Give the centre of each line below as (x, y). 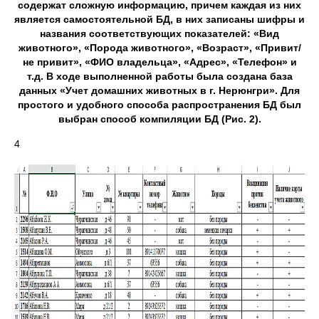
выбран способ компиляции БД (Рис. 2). (159, 119)
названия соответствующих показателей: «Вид (159, 33)
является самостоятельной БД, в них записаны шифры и (159, 19)
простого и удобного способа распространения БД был (159, 105)
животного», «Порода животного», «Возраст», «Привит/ (159, 48)
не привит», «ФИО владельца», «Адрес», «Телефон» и (159, 62)
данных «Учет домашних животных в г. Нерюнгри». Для (159, 90)
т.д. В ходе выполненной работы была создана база (159, 76)
